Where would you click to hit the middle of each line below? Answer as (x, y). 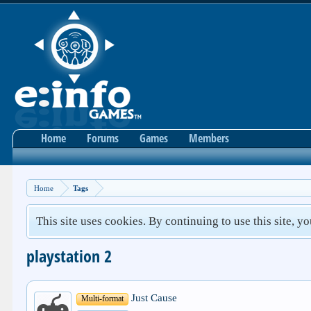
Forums (103, 138)
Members (209, 138)
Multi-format (103, 299)
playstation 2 (69, 256)
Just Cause (153, 298)
